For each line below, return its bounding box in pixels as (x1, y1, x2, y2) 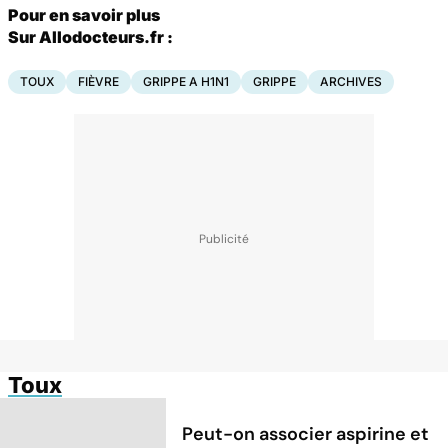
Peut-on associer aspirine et (182, 421, 430, 446)
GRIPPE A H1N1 (143, 73, 229, 89)
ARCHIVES (320, 73, 382, 89)
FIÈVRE (78, 73, 119, 89)
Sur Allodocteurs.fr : (8, 26, 173, 47)
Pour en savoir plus (8, 4, 160, 25)
